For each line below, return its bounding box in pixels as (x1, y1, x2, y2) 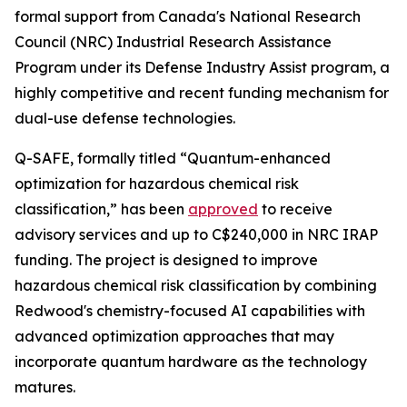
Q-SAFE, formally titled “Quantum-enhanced (15, 149, 331, 168)
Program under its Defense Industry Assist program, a (15, 58, 390, 77)
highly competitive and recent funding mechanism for (15, 84, 389, 103)
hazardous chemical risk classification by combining (15, 276, 377, 295)
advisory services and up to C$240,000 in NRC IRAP (15, 225, 378, 244)
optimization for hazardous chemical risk (15, 174, 299, 194)
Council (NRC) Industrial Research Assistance (15, 33, 332, 52)
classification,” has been (15, 200, 188, 219)
